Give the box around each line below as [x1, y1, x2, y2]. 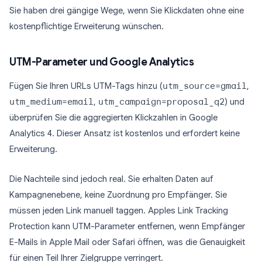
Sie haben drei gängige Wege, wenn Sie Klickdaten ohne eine [9, 5, 244, 16]
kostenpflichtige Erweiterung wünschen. [9, 21, 164, 32]
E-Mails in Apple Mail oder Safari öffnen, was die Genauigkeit [9, 237, 245, 247]
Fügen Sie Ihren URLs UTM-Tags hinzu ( [9, 81, 163, 91]
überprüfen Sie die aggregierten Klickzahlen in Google [9, 112, 218, 123]
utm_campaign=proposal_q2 [98, 96, 225, 107]
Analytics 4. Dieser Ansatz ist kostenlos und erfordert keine [9, 128, 240, 139]
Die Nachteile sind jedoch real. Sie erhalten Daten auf [9, 174, 213, 184]
